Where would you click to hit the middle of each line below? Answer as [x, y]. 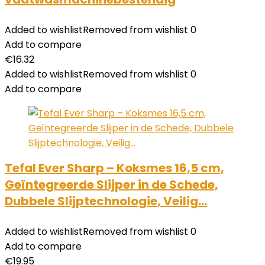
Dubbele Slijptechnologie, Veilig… [106, 201]
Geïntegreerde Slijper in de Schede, [112, 185]
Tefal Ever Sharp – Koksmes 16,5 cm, [114, 168]
